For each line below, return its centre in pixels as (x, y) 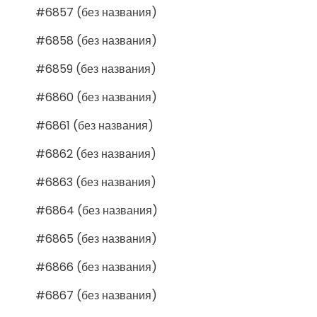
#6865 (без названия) (96, 238)
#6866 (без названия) (96, 267)
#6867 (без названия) (96, 295)
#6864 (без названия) (97, 210)
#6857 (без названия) (96, 12)
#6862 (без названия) (96, 154)
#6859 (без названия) (96, 69)
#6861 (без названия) (94, 125)
